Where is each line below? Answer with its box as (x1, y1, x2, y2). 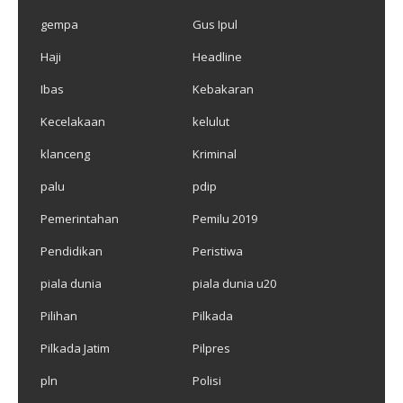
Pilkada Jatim (40, 339, 110, 356)
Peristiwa (192, 242, 243, 259)
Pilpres (192, 339, 230, 356)
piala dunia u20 (192, 274, 276, 291)
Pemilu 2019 (192, 210, 257, 227)
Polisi (192, 372, 221, 389)
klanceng (40, 145, 90, 162)
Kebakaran (192, 80, 254, 97)
